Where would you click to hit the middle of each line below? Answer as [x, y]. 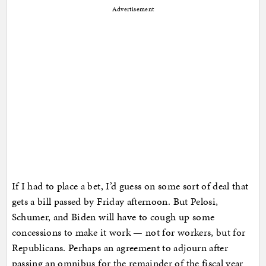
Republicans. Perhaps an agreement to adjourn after [120, 248]
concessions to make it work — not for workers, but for [129, 232]
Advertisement [133, 9]
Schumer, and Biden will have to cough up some [113, 217]
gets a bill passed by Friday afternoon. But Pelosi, [115, 202]
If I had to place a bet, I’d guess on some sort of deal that [130, 186]
